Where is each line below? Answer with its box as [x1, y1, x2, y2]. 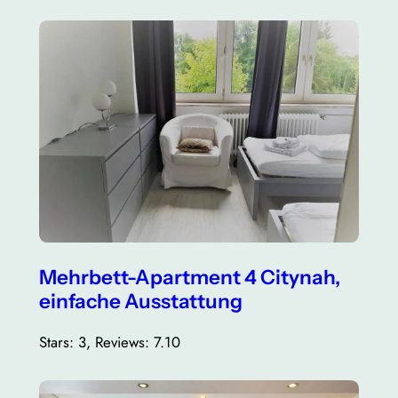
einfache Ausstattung [38, 289, 243, 314]
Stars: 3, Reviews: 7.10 [38, 330, 180, 353]
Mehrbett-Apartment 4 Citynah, [38, 265, 340, 291]
